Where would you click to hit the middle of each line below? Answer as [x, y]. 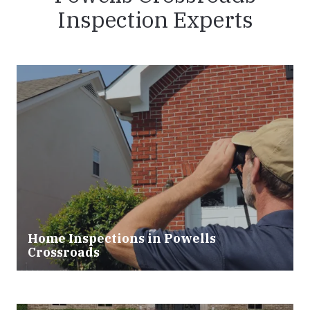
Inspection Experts [155, 20]
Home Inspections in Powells [122, 238]
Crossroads [64, 252]
